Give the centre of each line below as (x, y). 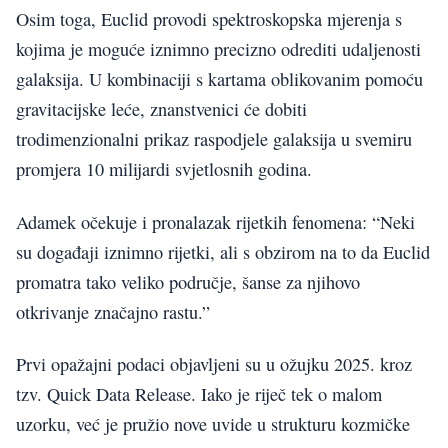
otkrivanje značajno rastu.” (113, 311)
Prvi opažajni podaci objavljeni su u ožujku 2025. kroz (214, 364)
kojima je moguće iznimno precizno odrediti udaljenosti (218, 49)
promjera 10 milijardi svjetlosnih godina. (164, 169)
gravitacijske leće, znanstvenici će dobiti (161, 109)
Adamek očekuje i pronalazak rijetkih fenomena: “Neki (215, 221)
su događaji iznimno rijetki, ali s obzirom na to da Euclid (223, 251)
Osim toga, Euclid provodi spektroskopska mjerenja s (209, 19)
